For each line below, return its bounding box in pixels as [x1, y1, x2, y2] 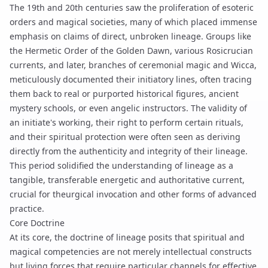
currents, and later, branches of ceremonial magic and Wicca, [10, 59, 257, 71]
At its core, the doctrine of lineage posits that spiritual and [10, 232, 245, 243]
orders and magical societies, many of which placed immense [10, 16, 257, 28]
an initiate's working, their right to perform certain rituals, [10, 117, 243, 128]
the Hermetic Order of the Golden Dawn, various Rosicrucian [10, 45, 253, 56]
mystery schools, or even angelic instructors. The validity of [10, 102, 247, 114]
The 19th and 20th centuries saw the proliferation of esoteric [10, 2, 254, 13]
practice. [10, 203, 44, 214]
